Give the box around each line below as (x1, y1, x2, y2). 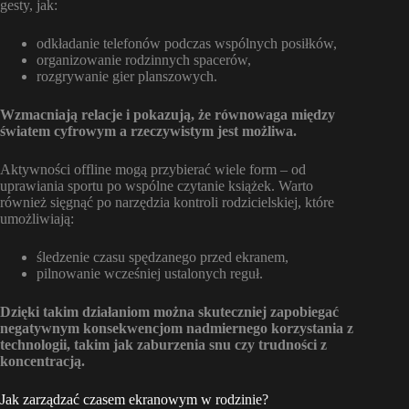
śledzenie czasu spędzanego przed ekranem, (37, 248, 288, 265)
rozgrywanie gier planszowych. (37, 68, 217, 84)
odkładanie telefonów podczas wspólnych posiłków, (37, 35, 337, 51)
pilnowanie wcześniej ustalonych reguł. (37, 265, 263, 281)
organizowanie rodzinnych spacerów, (37, 51, 251, 68)
